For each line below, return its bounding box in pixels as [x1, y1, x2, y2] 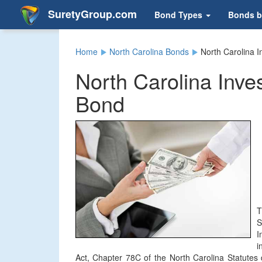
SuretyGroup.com [45, 6, 137, 22]
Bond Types [154, 9, 205, 20]
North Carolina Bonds [109, 46, 189, 57]
